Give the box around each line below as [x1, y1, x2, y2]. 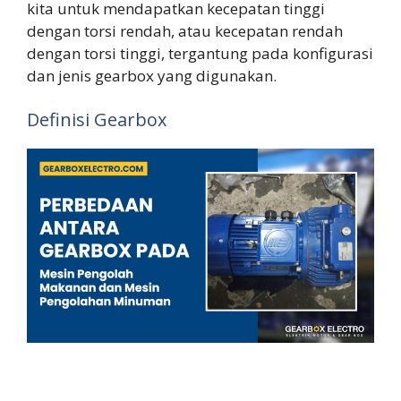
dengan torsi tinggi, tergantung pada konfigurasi [27, 42, 373, 64]
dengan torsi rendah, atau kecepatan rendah [27, 20, 343, 41]
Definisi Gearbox [27, 107, 166, 132]
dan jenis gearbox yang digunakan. [27, 64, 277, 86]
